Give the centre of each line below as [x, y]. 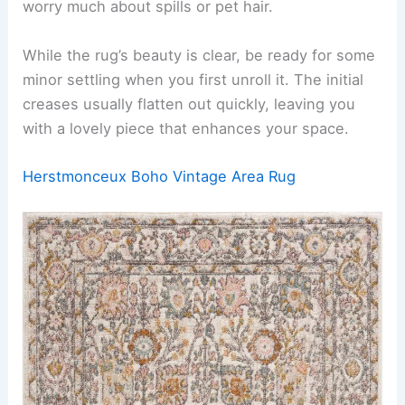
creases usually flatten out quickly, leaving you [189, 104]
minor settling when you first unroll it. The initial [193, 79]
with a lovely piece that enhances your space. [186, 128]
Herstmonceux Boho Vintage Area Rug [160, 176]
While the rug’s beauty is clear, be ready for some [199, 55]
